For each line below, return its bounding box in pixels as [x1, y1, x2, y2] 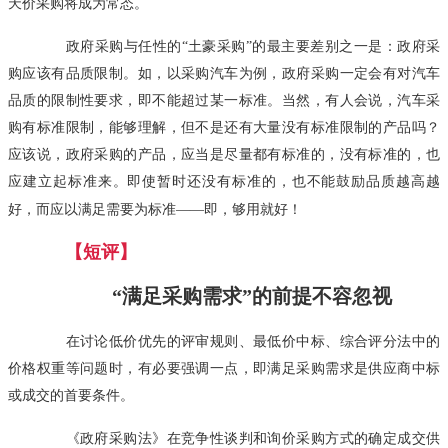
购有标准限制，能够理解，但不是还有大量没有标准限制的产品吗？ [8, 118, 440, 135]
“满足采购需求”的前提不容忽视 [112, 284, 393, 307]
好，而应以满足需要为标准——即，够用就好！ [8, 200, 302, 217]
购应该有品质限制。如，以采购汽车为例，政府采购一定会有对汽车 [8, 64, 440, 81]
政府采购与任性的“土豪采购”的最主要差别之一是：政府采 [36, 37, 440, 54]
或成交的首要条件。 [8, 386, 134, 403]
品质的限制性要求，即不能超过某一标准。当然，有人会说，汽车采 [8, 91, 440, 108]
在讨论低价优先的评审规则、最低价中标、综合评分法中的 [36, 332, 440, 349]
